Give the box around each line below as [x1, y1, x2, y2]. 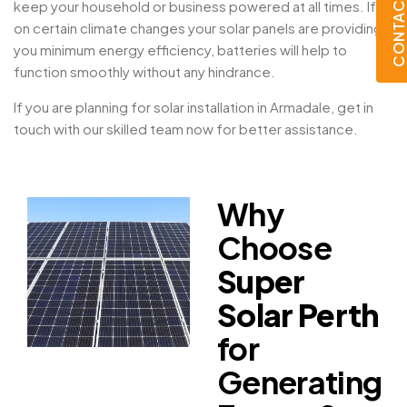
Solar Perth [217, 295, 379, 335]
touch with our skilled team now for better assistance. [14, 120, 358, 138]
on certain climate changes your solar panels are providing [14, 19, 382, 37]
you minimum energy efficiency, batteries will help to [14, 41, 347, 59]
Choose [217, 228, 332, 268]
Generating [217, 362, 382, 402]
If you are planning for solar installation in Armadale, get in [14, 98, 373, 116]
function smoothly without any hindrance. [14, 63, 275, 81]
